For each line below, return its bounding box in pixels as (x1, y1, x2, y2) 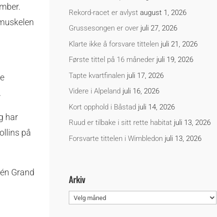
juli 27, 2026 (140, 24, 178, 33)
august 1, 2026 (140, 8, 187, 17)
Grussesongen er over (69, 24, 139, 33)
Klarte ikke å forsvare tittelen (69, 39, 159, 48)
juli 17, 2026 (127, 71, 164, 80)
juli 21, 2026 (161, 39, 198, 48)
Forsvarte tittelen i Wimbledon (69, 134, 163, 143)
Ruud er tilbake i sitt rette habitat (69, 118, 172, 127)
